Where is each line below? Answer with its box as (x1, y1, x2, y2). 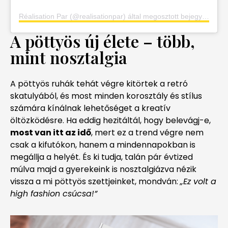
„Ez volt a (180, 175, 216, 187)
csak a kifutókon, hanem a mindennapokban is (10, 138, 195, 151)
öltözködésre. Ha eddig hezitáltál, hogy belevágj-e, (10, 114, 211, 126)
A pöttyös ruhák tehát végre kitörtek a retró (10, 77, 188, 90)
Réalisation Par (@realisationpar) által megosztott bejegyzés (202, 12, 209, 20)
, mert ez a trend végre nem (91, 126, 204, 138)
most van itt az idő (10, 126, 91, 138)
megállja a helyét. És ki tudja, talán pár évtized (10, 151, 193, 163)
